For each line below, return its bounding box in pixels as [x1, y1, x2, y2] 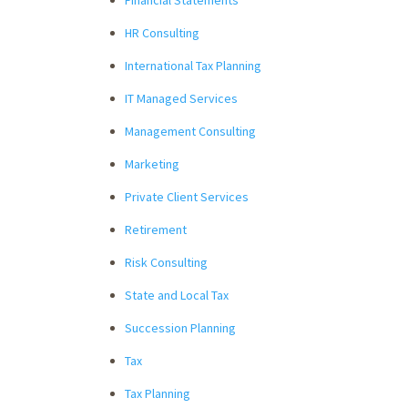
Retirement [125, 220, 187, 238]
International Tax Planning [125, 56, 261, 74]
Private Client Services [125, 188, 249, 205]
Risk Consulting [125, 253, 208, 270]
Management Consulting [125, 122, 256, 139]
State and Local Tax [125, 286, 229, 303]
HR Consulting [125, 24, 199, 41]
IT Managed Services [125, 89, 238, 107]
